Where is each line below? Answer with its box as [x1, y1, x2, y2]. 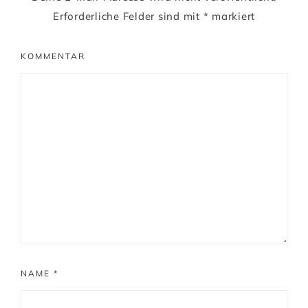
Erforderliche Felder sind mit [53, 10, 203, 23]
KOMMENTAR [21, 51, 85, 62]
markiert [208, 10, 255, 23]
